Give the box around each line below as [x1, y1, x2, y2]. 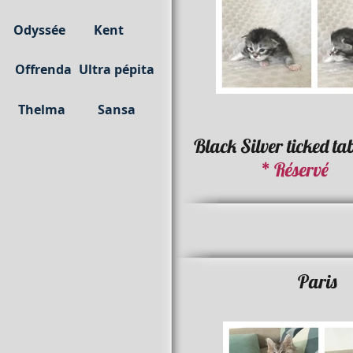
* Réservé [261, 158, 329, 181]
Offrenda [15, 61, 72, 78]
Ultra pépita [79, 61, 154, 78]
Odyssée [13, 21, 65, 39]
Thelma [17, 101, 65, 118]
